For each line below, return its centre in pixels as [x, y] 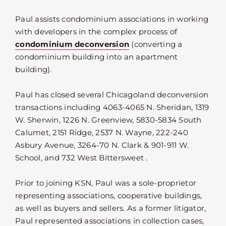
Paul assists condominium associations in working [112, 19]
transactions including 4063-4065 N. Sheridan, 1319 [112, 107]
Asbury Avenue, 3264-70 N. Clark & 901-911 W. [102, 145]
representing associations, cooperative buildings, [109, 195]
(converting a [156, 44]
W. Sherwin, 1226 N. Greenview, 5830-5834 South [108, 120]
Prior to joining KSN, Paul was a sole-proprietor [106, 183]
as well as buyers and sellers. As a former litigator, [111, 208]
